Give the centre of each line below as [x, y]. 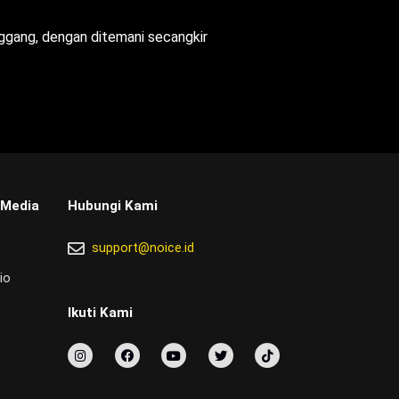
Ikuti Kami [100, 313]
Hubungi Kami [113, 206]
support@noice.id [143, 248]
